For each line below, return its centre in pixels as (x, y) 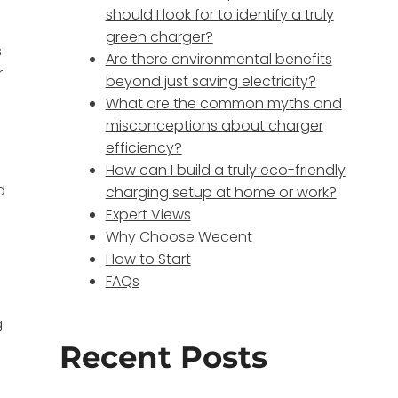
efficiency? (143, 148)
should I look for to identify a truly (219, 15)
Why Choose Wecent (179, 237)
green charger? (159, 37)
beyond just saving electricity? (211, 82)
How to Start (148, 259)
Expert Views (148, 215)
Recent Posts (163, 358)
